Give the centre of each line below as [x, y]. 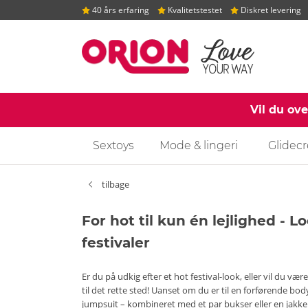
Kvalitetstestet [194, 10]
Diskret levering [270, 10]
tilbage [114, 184]
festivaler [116, 242]
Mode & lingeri [199, 145]
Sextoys [113, 145]
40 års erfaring [120, 10]
